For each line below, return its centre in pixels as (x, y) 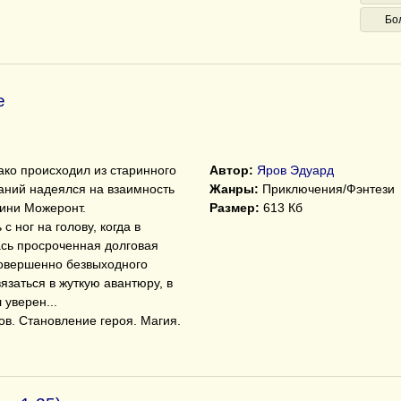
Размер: (235, 208)
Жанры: (234, 189)
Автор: (231, 170)
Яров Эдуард (295, 170)
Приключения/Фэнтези (327, 189)
